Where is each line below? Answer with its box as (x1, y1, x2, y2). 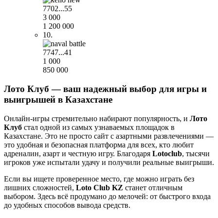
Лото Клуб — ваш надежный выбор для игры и (4, 84, 207, 94)
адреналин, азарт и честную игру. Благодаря (4, 149, 152, 158)
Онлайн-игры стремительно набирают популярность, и (4, 114, 190, 123)
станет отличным (123, 183, 182, 192)
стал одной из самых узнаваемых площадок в (22, 123, 175, 131)
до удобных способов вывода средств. (4, 200, 130, 209)
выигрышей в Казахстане (4, 94, 112, 105)
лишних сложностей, (4, 183, 76, 192)
